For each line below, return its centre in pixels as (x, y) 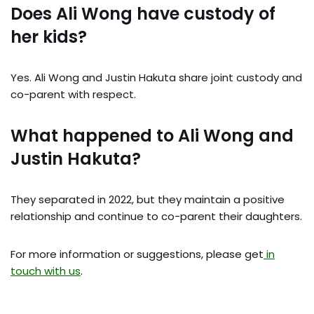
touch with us (46, 271)
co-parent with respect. (73, 94)
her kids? (49, 36)
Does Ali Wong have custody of (143, 13)
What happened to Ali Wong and (152, 135)
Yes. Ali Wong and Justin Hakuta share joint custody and (156, 77)
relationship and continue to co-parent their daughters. (156, 216)
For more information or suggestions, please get (137, 254)
